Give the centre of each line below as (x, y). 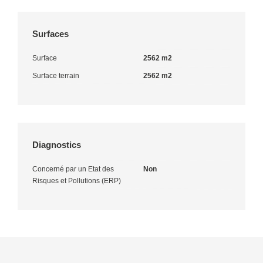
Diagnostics (57, 144)
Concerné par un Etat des (73, 169)
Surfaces (50, 33)
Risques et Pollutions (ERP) (77, 181)
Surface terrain (56, 75)
